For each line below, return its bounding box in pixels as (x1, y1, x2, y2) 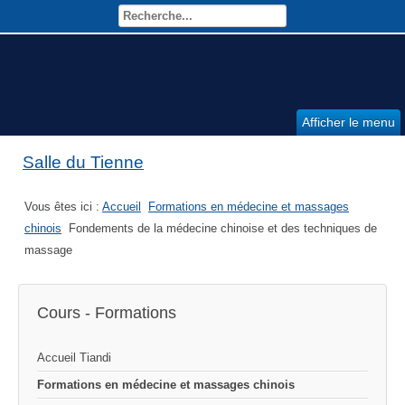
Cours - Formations (37, 303, 176, 322)
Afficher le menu (302, 115, 395, 130)
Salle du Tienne (23, 152, 144, 172)
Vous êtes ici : (24, 199, 102, 213)
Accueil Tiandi (37, 350, 111, 364)
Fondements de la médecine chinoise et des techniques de (69, 221, 377, 235)
